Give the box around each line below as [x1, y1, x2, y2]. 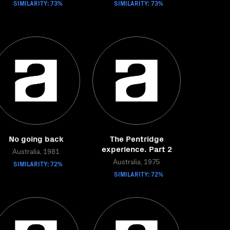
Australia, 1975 [113, 159, 160, 166]
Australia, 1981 [12, 149, 60, 156]
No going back [8, 132, 64, 144]
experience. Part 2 [101, 143, 172, 154]
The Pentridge [109, 132, 164, 144]
